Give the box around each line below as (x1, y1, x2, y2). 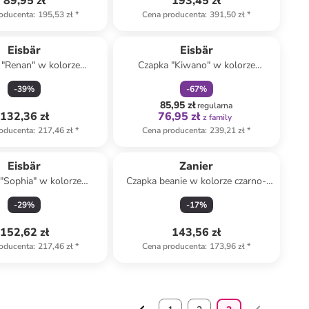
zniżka (177, 26, 201, 37)
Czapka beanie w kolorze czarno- (126, 175, 267, 188)
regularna (197, 100, 233, 111)
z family (203, 112, 232, 123)
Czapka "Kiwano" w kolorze (137, 59, 255, 72)
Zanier (179, 159, 214, 174)
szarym (181, 188, 212, 201)
